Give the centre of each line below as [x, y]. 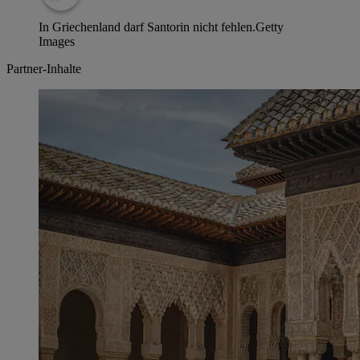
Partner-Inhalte [44, 69]
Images [57, 42]
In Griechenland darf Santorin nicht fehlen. [147, 27]
